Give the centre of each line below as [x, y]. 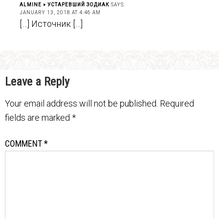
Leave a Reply [37, 81]
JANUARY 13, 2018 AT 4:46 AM [60, 12]
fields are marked [38, 117]
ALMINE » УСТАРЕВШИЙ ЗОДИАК [65, 4]
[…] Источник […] [51, 23]
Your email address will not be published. [81, 103]
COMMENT [24, 143]
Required [177, 103]
